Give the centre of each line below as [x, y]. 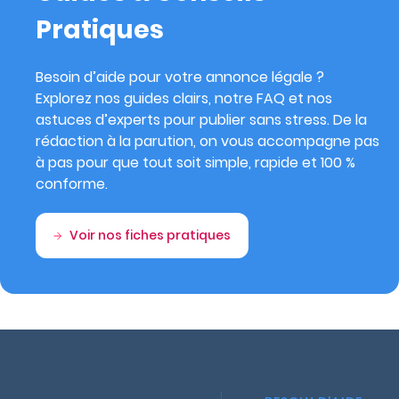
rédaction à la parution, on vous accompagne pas [208, 141]
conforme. [72, 184]
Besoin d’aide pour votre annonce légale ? [180, 77]
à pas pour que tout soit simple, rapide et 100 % [195, 163]
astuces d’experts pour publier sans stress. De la [201, 120]
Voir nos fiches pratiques [150, 235]
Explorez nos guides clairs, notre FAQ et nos [184, 98]
